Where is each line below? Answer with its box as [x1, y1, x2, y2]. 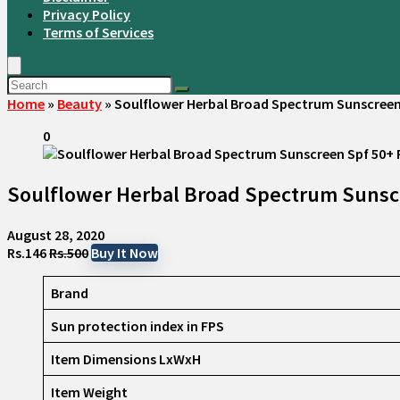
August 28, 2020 [7, 225, 104, 244]
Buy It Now [91, 243, 158, 262]
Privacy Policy [43, 5, 130, 23]
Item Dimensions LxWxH [51, 349, 201, 368]
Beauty [57, 95, 102, 112]
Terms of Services [43, 23, 154, 41]
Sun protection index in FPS [51, 316, 224, 335]
